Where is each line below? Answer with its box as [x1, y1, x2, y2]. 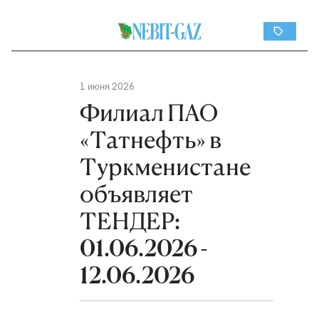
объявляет [80, 180, 193, 208]
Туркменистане [80, 153, 251, 181]
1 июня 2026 [80, 81, 135, 92]
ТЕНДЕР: [80, 207, 180, 235]
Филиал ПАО [80, 99, 218, 127]
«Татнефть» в [80, 126, 221, 154]
